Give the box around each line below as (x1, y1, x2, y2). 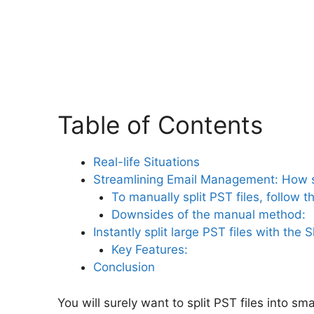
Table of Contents (57, 110, 263, 140)
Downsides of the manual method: (111, 207, 306, 222)
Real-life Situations (93, 155, 200, 170)
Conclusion (93, 260, 155, 275)
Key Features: (111, 243, 188, 257)
